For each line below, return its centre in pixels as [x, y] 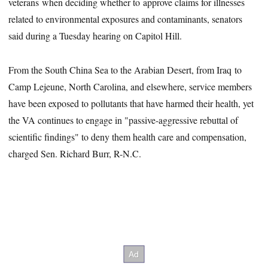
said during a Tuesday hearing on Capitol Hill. [95, 36]
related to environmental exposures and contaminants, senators [126, 19]
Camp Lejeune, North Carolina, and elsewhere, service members [130, 86]
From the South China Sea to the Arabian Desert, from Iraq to [125, 69]
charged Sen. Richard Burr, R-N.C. [75, 153]
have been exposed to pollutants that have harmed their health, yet [131, 103]
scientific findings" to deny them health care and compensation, [128, 136]
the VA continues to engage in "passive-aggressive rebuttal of [124, 120]
